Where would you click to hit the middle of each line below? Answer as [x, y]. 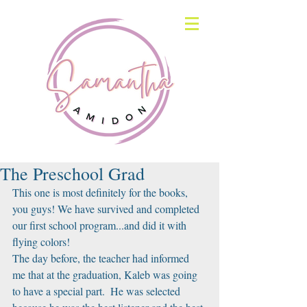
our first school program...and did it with [101, 225]
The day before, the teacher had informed [102, 258]
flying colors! [41, 242]
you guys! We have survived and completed [107, 209]
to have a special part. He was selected [98, 291]
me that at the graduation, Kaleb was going [106, 274]
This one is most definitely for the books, [101, 192]
